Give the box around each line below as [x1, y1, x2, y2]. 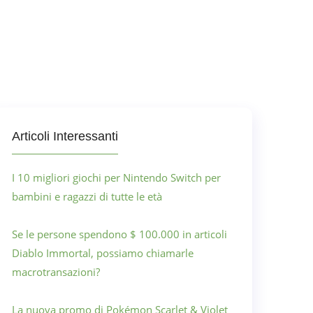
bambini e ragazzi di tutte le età [12, 189, 162, 203]
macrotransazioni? [12, 265, 100, 279]
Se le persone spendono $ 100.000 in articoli [12, 227, 227, 241]
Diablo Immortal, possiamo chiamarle [12, 246, 194, 260]
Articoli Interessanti [12, 129, 118, 143]
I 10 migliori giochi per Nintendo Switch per [12, 170, 221, 184]
